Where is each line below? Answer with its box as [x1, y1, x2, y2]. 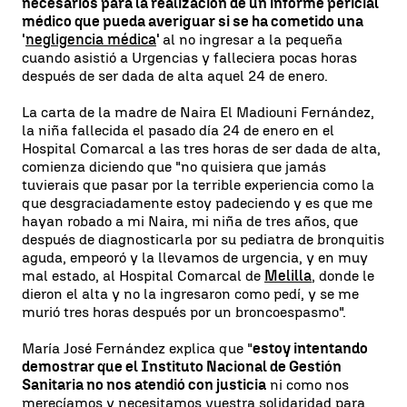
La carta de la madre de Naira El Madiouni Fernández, [22, 103, 374, 121]
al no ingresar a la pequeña [163, 30, 342, 48]
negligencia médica [25, 30, 156, 48]
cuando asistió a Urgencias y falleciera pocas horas [22, 48, 357, 66]
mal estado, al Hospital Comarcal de [22, 266, 264, 284]
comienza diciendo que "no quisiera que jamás [22, 157, 326, 175]
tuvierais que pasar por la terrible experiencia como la [22, 175, 374, 194]
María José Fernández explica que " [22, 339, 253, 357]
